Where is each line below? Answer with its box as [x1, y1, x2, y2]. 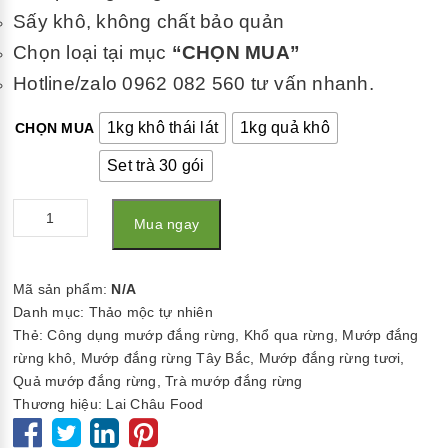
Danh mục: [13, 304, 89, 320]
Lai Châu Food [106, 396, 204, 412]
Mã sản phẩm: [13, 281, 112, 297]
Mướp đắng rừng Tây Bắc [80, 350, 250, 366]
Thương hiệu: [13, 396, 107, 412]
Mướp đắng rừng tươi [258, 350, 401, 366]
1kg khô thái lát [107, 119, 218, 136]
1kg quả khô [240, 119, 330, 136]
